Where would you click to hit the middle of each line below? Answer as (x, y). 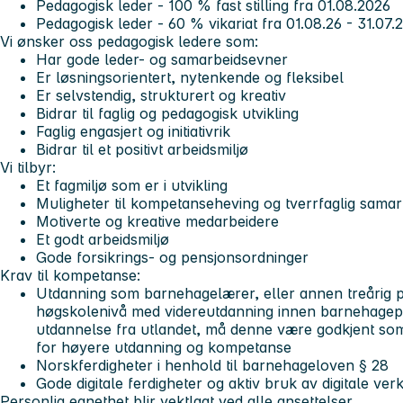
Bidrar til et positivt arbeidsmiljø (144, 149)
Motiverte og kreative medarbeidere (157, 221)
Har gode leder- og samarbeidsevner (162, 59)
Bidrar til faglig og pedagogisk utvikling (167, 113)
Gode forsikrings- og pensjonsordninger (175, 257)
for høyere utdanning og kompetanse (164, 347)
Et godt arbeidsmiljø (103, 239)
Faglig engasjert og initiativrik (133, 131)
